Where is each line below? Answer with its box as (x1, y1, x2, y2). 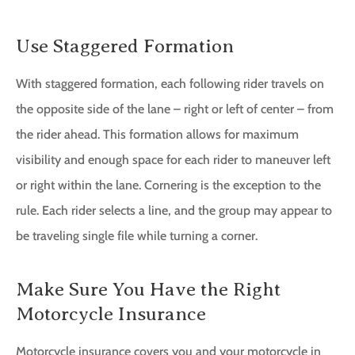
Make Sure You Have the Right (16, 279, 281, 300)
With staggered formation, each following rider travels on (16, 76, 324, 92)
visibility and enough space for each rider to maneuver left (16, 152, 330, 168)
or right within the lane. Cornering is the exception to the (16, 177, 321, 193)
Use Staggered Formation (16, 36, 234, 57)
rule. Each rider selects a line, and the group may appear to (16, 203, 332, 219)
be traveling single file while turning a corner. (16, 228, 258, 244)
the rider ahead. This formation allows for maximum (16, 127, 299, 143)
